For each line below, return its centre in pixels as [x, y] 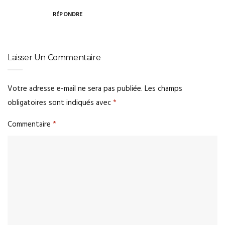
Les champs [163, 89]
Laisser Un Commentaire [54, 58]
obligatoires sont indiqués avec [60, 103]
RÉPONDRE [68, 15]
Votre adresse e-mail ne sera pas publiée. [75, 89]
